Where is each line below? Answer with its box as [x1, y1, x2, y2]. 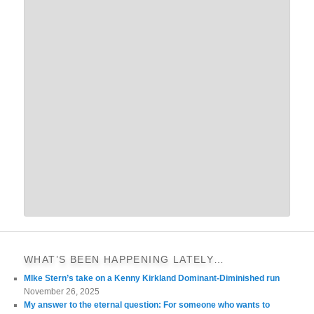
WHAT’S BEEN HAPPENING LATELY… [24, 254, 225, 266]
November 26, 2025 [24, 287, 100, 297]
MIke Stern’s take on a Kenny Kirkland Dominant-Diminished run [24, 273, 280, 284]
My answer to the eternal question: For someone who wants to [24, 300, 271, 310]
